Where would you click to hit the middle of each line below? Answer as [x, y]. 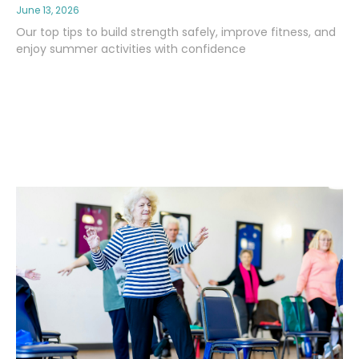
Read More [50, 91]
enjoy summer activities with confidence [131, 48]
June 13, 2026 [48, 10]
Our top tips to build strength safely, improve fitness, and [176, 32]
